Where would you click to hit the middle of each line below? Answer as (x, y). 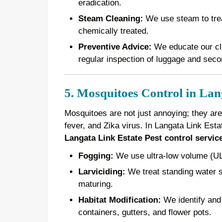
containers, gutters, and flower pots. (145, 212)
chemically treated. (113, 31)
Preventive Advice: (115, 47)
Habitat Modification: (119, 200)
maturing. (95, 184)
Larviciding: (102, 172)
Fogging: (96, 156)
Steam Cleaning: (111, 18)
